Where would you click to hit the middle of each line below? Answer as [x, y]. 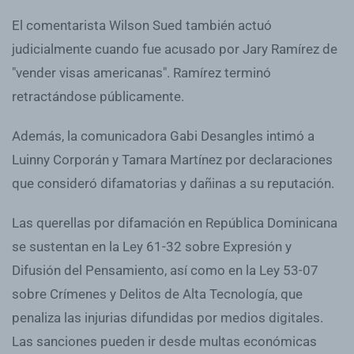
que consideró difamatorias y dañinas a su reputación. [173, 183]
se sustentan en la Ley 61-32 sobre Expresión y [152, 246]
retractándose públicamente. [98, 96]
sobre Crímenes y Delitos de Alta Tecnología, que [157, 294]
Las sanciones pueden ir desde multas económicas [164, 341]
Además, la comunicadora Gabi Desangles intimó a [163, 136]
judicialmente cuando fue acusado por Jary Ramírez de [175, 49]
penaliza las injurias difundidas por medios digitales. [168, 317]
